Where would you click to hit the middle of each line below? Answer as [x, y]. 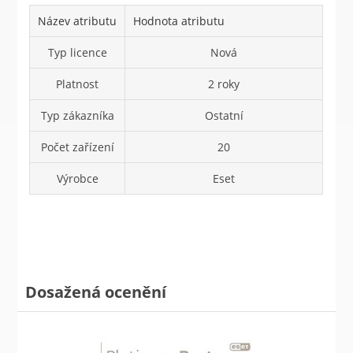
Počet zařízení [77, 147]
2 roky [224, 84]
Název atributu [78, 20]
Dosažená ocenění [96, 292]
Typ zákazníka [77, 115]
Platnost [78, 84]
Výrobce [77, 178]
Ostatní [224, 115]
